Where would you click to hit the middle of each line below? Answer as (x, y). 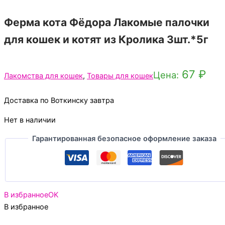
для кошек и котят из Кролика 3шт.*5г (106, 39)
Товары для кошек (120, 76)
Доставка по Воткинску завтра (59, 101)
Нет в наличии (30, 120)
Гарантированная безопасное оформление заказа (124, 138)
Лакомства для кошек (43, 76)
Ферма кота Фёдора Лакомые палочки (107, 22)
